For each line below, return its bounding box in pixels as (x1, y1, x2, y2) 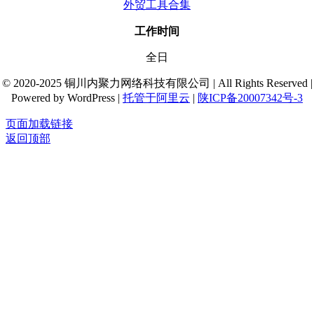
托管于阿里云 (123, 91, 190, 104)
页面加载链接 (6, 117, 73, 130)
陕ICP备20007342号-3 (198, 91, 303, 104)
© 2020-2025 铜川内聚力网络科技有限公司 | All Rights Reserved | (1, 76, 313, 89)
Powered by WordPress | (11, 91, 123, 104)
